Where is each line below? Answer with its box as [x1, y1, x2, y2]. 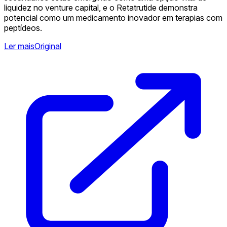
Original [34, 41, 61, 51]
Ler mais [4, 41, 34, 51]
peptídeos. [4, 23, 42, 33]
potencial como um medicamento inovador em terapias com [4, 13, 222, 23]
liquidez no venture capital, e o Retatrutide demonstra [4, 3, 198, 13]
